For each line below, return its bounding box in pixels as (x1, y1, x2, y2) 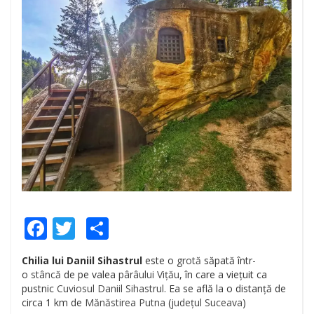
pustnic (22, 281, 57, 295)
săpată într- (201, 253, 256, 267)
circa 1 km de (22, 295, 85, 309)
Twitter (75, 212, 150, 243)
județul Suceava (171, 295, 243, 309)
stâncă (31, 267, 61, 281)
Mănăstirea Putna (85, 295, 165, 309)
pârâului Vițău (118, 267, 179, 281)
